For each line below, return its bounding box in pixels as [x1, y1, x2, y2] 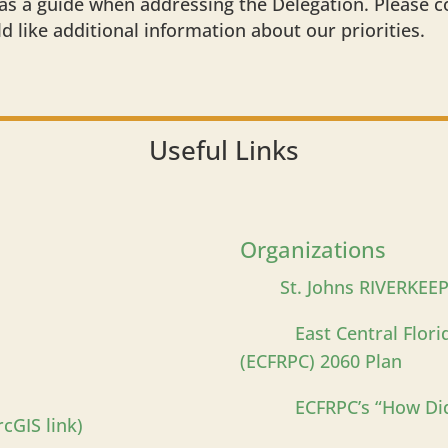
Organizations [240, 233, 387, 264]
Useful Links [149, 131, 299, 168]
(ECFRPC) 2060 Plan [240, 348, 403, 373]
